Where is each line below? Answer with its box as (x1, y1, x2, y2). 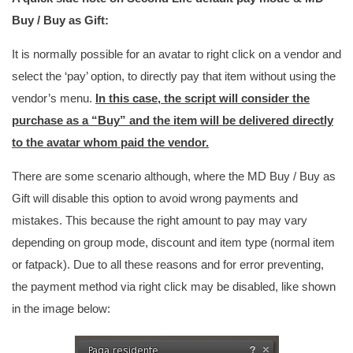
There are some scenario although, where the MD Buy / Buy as (12, 169, 336, 183)
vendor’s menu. (12, 91, 95, 105)
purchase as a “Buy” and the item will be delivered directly (12, 113, 333, 127)
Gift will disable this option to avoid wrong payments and (12, 191, 298, 205)
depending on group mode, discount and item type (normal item (12, 236, 335, 249)
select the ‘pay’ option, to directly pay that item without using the (12, 69, 336, 83)
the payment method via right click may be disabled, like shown (12, 280, 336, 293)
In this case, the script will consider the (95, 91, 310, 105)
